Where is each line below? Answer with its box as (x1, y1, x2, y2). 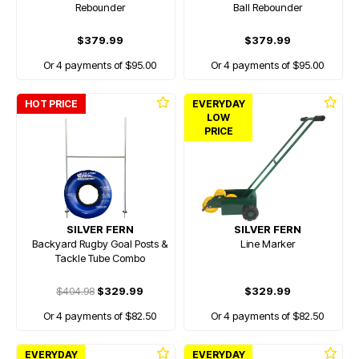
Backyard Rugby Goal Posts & (32, 237, 167, 250)
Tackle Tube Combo (54, 252, 145, 264)
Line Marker (240, 237, 295, 250)
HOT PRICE (25, 98, 78, 110)
